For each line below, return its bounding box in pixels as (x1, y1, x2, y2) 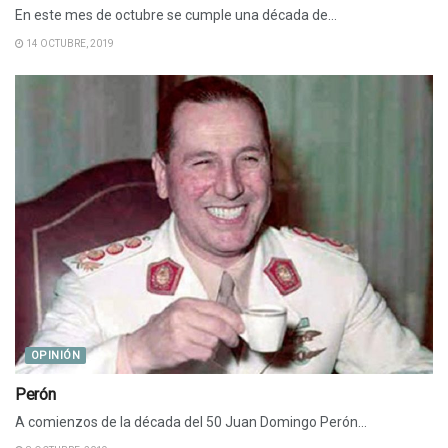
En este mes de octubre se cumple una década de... (15, 7, 337, 24)
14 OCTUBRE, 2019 (24, 38, 114, 50)
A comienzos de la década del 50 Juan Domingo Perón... (15, 414, 367, 431)
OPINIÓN (31, 349, 81, 363)
